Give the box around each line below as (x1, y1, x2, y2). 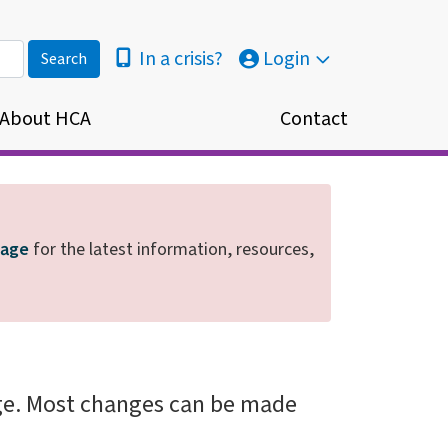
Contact (279, 104, 348, 133)
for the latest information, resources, (29, 236, 314, 262)
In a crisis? (139, 45, 224, 73)
